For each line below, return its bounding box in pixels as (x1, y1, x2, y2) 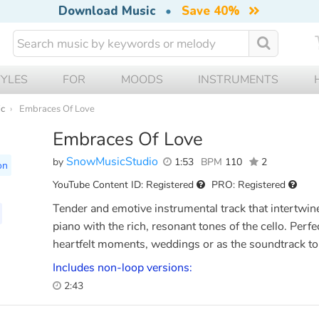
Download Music (58, 3, 155, 19)
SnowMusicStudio (66, 153, 158, 169)
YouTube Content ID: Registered (53, 177, 197, 192)
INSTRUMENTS (198, 71, 279, 88)
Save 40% (181, 3, 240, 19)
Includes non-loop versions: (53, 259, 192, 276)
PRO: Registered (211, 177, 289, 192)
